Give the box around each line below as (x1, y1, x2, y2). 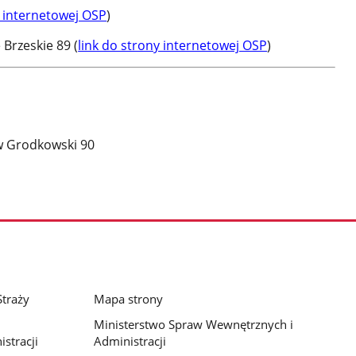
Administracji (93, 333, 166, 350)
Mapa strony (93, 291, 163, 308)
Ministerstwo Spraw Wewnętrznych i (93, 316, 293, 333)
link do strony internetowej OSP (78, 37, 268, 55)
